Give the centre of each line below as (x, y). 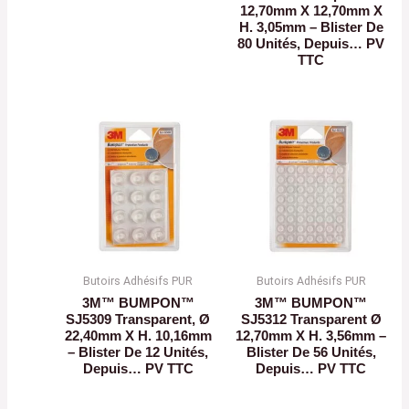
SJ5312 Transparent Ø (311, 319)
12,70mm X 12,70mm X (311, 11)
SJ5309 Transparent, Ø (138, 319)
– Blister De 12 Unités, (138, 352)
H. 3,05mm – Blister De (311, 28)
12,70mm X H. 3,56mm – (311, 336)
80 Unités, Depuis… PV (311, 44)
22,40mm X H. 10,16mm (138, 336)
